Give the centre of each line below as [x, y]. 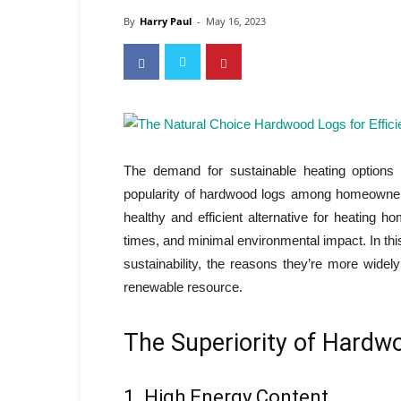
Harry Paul [166, 21]
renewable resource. [183, 287]
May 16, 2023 [236, 21]
